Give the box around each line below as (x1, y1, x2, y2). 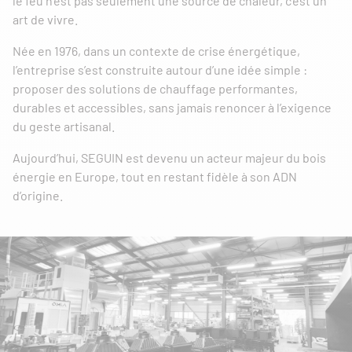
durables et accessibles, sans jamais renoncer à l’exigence (13, 100, 332, 115)
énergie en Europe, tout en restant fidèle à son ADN (13, 169, 297, 184)
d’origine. (13, 188, 63, 203)
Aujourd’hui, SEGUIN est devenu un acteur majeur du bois (13, 150, 326, 165)
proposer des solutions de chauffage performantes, (13, 81, 298, 96)
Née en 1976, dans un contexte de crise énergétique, (13, 43, 300, 58)
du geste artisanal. (13, 119, 115, 134)
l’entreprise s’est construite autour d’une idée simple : (13, 62, 307, 77)
